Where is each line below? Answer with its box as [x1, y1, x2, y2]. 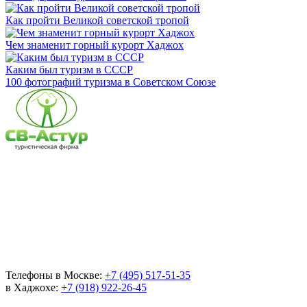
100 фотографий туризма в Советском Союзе [5, 76, 216, 88]
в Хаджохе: [5, 282, 61, 293]
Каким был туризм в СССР [5, 64, 133, 75]
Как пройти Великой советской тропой [5, 14, 189, 26]
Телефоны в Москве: [5, 269, 105, 281]
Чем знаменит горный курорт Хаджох [5, 39, 184, 51]
